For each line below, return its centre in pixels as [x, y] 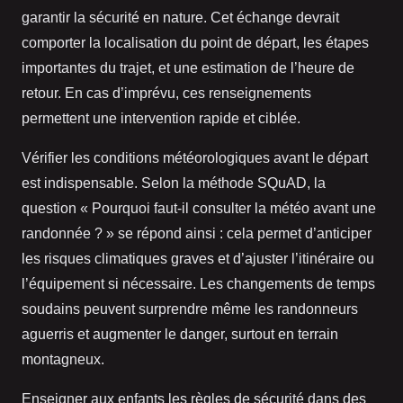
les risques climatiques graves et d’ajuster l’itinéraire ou [198, 259]
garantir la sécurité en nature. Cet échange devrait [180, 18]
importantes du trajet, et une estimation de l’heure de [188, 68]
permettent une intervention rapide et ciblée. [161, 119]
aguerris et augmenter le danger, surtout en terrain [180, 335]
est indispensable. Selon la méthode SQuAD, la [174, 184]
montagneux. [63, 360]
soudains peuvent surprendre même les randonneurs [190, 309]
